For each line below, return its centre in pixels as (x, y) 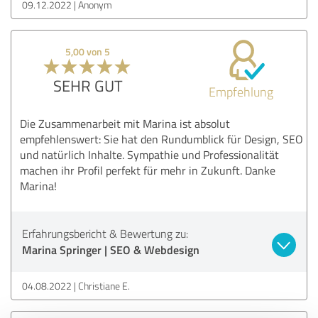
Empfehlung (241, 91)
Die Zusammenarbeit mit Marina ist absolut (125, 123)
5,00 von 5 (88, 51)
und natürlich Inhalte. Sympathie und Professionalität (149, 154)
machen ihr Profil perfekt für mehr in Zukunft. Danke (148, 170)
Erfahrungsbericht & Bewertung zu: (105, 233)
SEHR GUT (88, 85)
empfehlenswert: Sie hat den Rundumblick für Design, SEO (161, 139)
